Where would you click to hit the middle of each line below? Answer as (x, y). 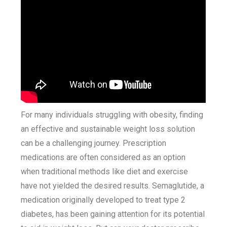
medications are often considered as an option (103, 157)
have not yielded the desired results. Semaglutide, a (113, 186)
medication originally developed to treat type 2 (103, 200)
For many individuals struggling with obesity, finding (112, 115)
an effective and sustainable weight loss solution (108, 129)
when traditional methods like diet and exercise (105, 172)
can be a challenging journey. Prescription (94, 143)
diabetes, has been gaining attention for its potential (113, 214)
